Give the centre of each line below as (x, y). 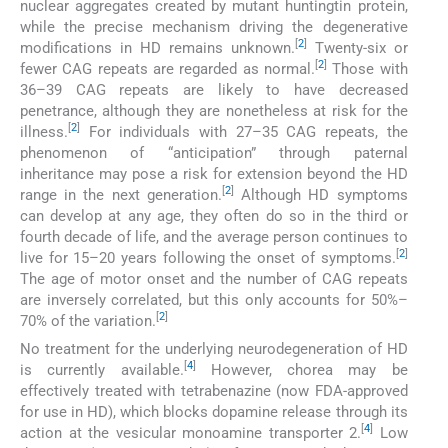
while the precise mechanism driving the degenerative (214, 26)
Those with (367, 68)
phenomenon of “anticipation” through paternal (214, 152)
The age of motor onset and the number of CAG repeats (214, 278)
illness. (44, 131)
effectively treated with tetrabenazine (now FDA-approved (214, 390)
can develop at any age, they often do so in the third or (214, 215)
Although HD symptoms (320, 194)
